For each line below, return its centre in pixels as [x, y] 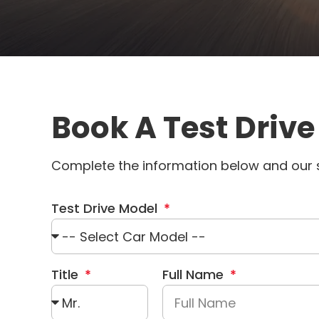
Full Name [195, 274]
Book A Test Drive [183, 128]
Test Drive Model [106, 208]
